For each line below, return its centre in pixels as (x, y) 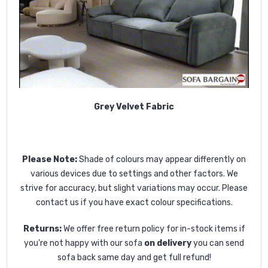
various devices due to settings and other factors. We (134, 173)
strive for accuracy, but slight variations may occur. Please (134, 188)
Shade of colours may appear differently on (162, 159)
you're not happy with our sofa (84, 243)
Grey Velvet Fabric (134, 106)
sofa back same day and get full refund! (134, 257)
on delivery (168, 243)
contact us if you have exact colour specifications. (134, 202)
